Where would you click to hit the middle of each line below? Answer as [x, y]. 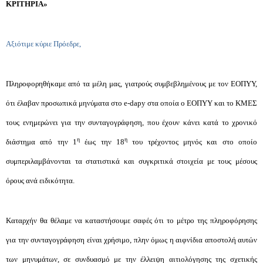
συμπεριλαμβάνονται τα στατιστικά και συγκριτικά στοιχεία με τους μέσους [131, 161]
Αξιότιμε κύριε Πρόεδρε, [43, 44]
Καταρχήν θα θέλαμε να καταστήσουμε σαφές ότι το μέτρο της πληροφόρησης [131, 220]
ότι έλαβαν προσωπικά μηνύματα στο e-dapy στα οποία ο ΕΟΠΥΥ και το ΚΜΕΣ [131, 103]
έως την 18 [102, 142]
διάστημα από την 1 [41, 142]
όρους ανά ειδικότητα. [40, 181]
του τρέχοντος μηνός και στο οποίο [192, 142]
